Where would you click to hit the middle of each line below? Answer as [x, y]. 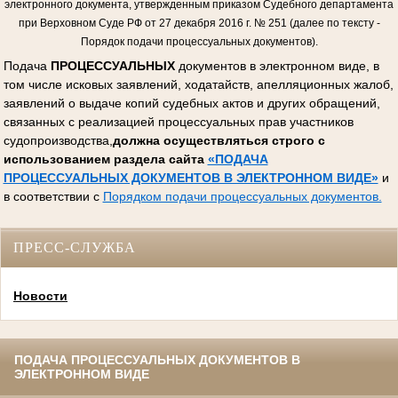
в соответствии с [53, 196]
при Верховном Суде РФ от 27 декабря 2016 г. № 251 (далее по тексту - [199, 23]
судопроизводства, [58, 140]
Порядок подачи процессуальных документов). [199, 41]
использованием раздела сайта [105, 159]
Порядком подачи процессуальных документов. [242, 196]
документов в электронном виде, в [279, 65]
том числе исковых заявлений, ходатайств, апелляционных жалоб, [198, 84]
